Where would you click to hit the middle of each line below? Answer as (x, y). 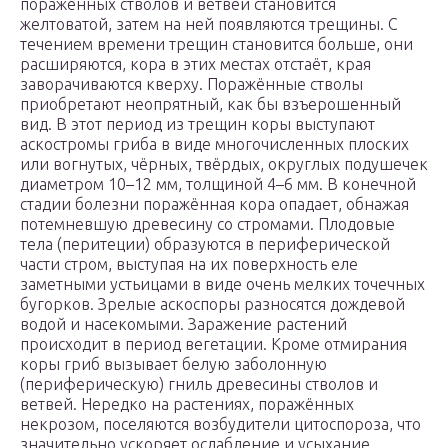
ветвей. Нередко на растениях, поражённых (187, 404)
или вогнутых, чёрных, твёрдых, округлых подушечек (224, 164)
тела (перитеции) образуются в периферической (205, 244)
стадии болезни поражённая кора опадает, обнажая (214, 204)
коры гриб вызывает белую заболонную (173, 364)
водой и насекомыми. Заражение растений (183, 324)
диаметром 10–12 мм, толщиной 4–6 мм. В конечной (218, 184)
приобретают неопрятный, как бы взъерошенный (210, 104)
